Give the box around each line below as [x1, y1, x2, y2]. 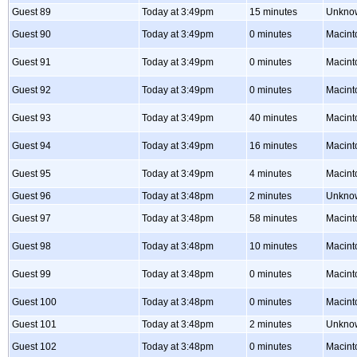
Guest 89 [12, 6, 51, 18]
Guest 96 [12, 190, 51, 202]
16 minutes [249, 140, 297, 151]
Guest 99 [12, 269, 51, 280]
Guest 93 [12, 112, 51, 124]
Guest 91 [12, 57, 51, 68]
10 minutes [249, 241, 297, 252]
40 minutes [249, 112, 297, 124]
